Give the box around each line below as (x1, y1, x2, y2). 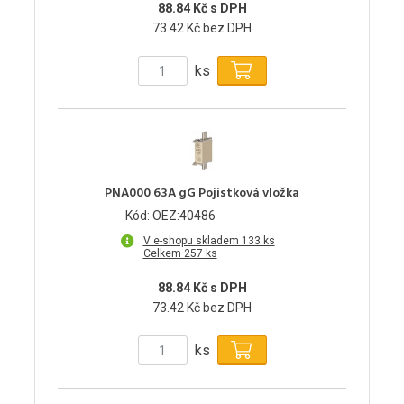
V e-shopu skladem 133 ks (142, 234, 275, 248)
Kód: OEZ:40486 (125, 208, 216, 224)
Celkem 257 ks (142, 247, 217, 261)
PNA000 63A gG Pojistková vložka (105, 183, 299, 205)
